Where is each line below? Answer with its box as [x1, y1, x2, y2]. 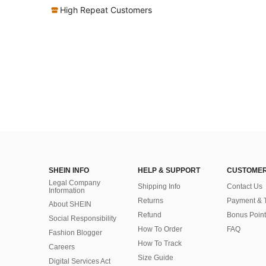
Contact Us [227, 182, 262, 191]
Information [49, 186, 85, 195]
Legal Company [49, 179, 100, 187]
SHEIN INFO [49, 166, 89, 175]
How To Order [138, 225, 182, 233]
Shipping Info [138, 182, 180, 191]
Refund [138, 211, 161, 219]
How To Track [138, 239, 182, 248]
